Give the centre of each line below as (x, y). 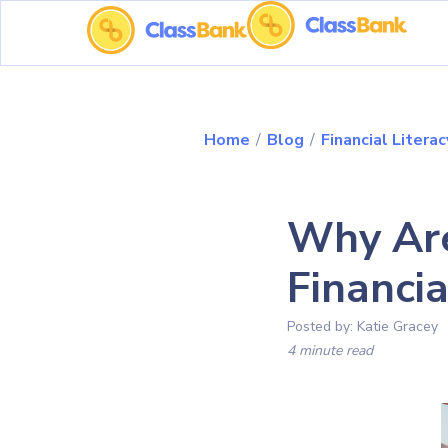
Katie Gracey (397, 326)
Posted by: (322, 326)
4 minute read (330, 350)
